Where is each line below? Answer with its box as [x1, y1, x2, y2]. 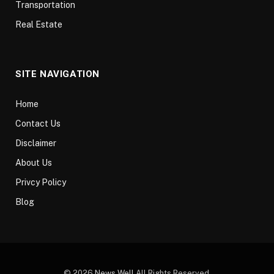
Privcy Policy [15, 177, 66, 188]
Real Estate [15, 20, 62, 30]
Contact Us [15, 119, 61, 129]
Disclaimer [15, 138, 56, 149]
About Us [15, 158, 52, 168]
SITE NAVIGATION [15, 68, 100, 80]
